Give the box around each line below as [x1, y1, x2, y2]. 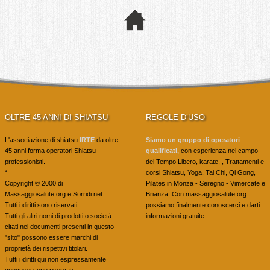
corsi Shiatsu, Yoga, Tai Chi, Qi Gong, [146, 169, 256, 176]
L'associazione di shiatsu [5, 136, 80, 143]
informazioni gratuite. [146, 212, 206, 219]
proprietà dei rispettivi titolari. [5, 245, 87, 252]
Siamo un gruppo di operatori [146, 136, 240, 143]
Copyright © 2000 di [5, 180, 63, 187]
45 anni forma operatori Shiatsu [5, 147, 96, 154]
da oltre [96, 136, 118, 143]
